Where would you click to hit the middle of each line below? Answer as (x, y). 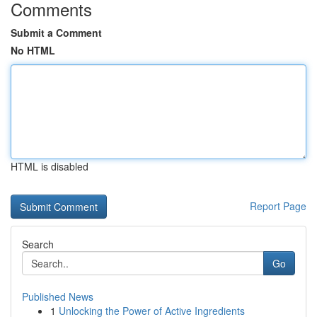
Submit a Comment (56, 33)
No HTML (33, 50)
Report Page (278, 206)
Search (38, 244)
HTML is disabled (50, 166)
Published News (58, 296)
